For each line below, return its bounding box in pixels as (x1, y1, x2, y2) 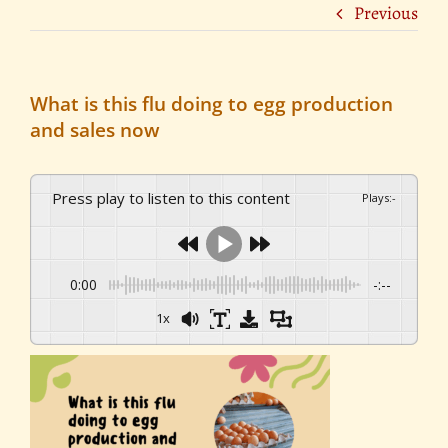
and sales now (30, 117, 160, 144)
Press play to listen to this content (62, 187, 290, 208)
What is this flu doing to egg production (30, 91, 393, 118)
